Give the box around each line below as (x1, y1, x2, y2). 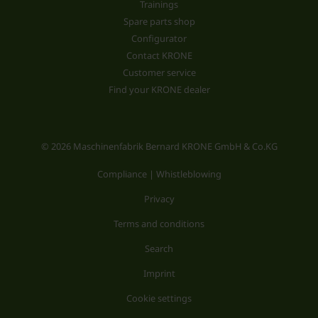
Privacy (143, 192, 175, 205)
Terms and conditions (114, 216, 204, 230)
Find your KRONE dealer (108, 82, 210, 96)
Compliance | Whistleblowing (97, 167, 221, 180)
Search (145, 241, 173, 255)
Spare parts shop (123, 14, 195, 28)
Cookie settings (126, 291, 192, 305)
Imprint (143, 266, 175, 280)
